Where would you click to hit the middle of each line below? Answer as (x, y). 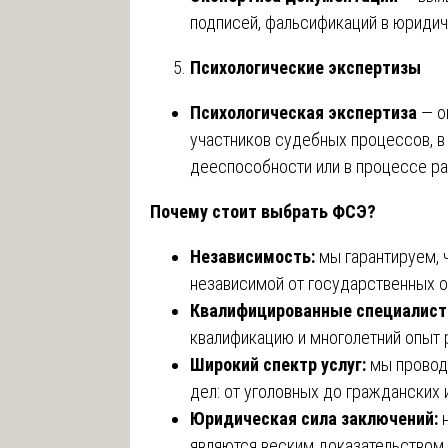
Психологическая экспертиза (303, 112)
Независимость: (252, 256)
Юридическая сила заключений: (314, 418)
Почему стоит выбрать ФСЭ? (263, 211)
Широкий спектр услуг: (278, 364)
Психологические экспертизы (305, 67)
